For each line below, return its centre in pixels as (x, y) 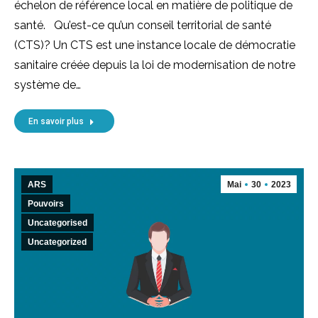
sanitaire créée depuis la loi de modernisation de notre (155, 65)
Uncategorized (57, 242)
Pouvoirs (46, 203)
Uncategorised (57, 223)
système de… (48, 84)
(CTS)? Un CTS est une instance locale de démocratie (155, 45)
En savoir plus (56, 121)
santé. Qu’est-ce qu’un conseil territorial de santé (143, 25)
